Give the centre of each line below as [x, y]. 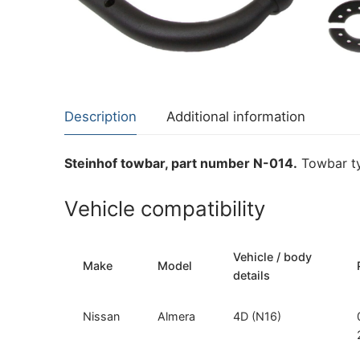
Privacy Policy [313, 105]
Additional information [236, 117]
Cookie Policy [312, 70]
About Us [279, 35]
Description [100, 117]
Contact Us [285, 71]
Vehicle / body [273, 256]
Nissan [102, 316]
